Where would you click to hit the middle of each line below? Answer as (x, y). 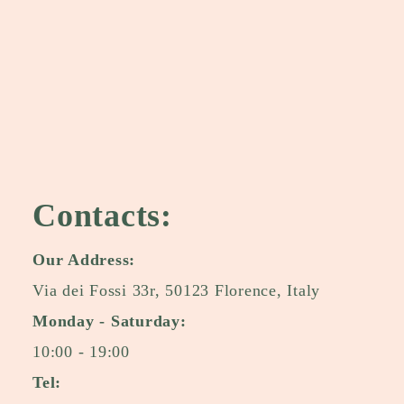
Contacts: (102, 215)
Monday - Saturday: (110, 321)
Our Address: (84, 259)
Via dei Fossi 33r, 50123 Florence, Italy (176, 290)
